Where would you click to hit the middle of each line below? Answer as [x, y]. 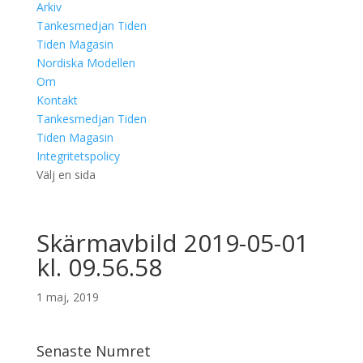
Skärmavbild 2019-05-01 [172, 243]
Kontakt [57, 100]
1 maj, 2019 [67, 297]
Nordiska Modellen [85, 63]
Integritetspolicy [78, 156]
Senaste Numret [93, 351]
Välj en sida [66, 175]
